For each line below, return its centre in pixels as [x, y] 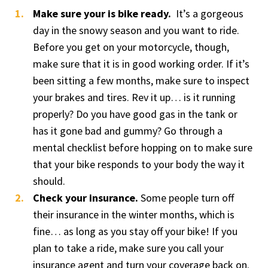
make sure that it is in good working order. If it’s [141, 63]
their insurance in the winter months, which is [134, 214]
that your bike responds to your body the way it [139, 164]
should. [49, 181]
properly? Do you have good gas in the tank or [135, 114]
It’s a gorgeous [207, 13]
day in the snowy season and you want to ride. [136, 30]
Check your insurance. [86, 197]
